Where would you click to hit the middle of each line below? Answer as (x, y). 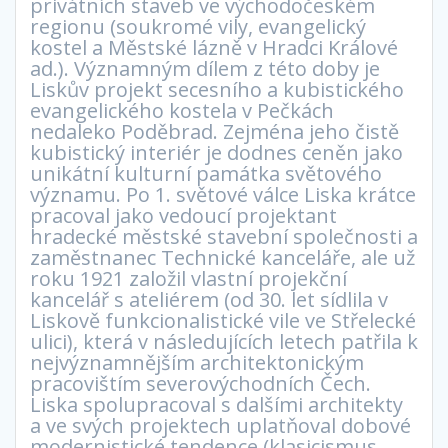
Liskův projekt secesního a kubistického (217, 90)
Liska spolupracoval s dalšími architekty (216, 405)
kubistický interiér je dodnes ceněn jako (216, 153)
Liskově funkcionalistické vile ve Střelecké (223, 321)
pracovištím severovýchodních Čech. (200, 384)
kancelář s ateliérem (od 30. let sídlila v (209, 300)
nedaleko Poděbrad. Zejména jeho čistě (214, 132)
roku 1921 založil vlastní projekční (188, 279)
